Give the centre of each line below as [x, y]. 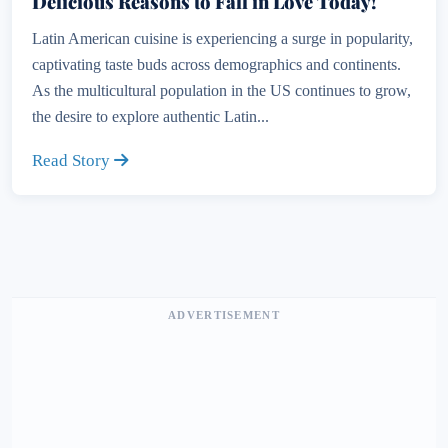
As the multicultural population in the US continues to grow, [221, 90]
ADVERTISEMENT [224, 315]
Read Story [73, 160]
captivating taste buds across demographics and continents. [216, 64]
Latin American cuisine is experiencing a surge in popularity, [222, 38]
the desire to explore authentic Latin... [150, 116]
